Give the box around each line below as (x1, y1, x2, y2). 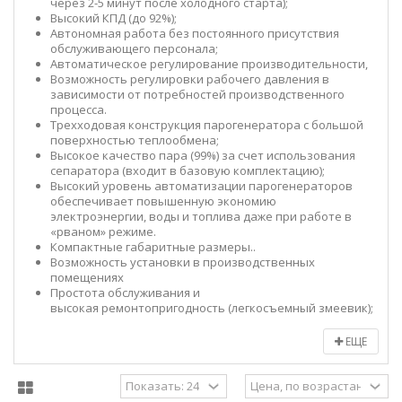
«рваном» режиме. (50, 223, 156, 240)
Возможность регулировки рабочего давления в (50, 71, 329, 87)
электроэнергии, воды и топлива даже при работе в (50, 208, 352, 224)
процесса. (50, 101, 107, 118)
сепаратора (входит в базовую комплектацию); (50, 162, 325, 179)
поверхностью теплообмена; (50, 132, 219, 148)
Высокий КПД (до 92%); (50, 10, 177, 26)
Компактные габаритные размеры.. (50, 239, 256, 255)
